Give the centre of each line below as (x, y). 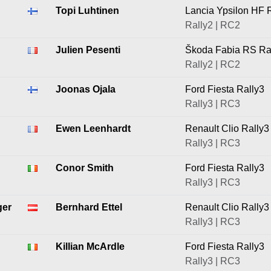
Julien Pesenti (88, 50)
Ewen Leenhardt (93, 129)
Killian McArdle (90, 247)
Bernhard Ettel (89, 207)
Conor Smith (85, 168)
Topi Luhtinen (87, 11)
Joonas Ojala (86, 89)
